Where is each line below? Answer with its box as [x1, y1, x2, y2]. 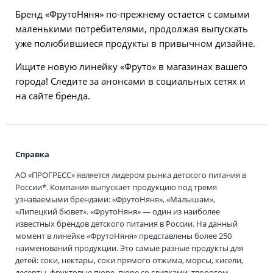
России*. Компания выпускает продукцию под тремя [15, 182, 217, 193]
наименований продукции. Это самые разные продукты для [15, 243, 243, 254]
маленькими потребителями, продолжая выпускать [15, 23, 248, 35]
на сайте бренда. [15, 90, 95, 102]
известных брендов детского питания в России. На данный [15, 218, 238, 230]
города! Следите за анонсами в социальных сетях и [15, 75, 246, 88]
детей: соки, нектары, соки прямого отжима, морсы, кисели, [15, 255, 243, 266]
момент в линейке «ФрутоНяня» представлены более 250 [15, 230, 232, 242]
